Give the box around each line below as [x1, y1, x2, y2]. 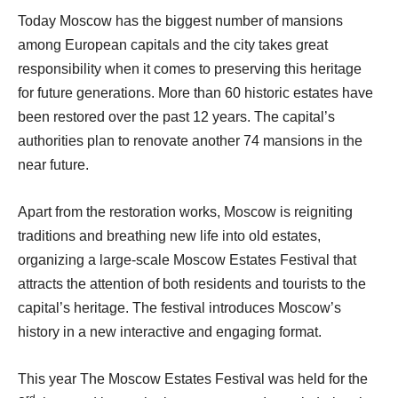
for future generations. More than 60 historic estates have [18, 85, 373, 101]
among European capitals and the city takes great [18, 37, 328, 53]
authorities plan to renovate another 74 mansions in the [18, 133, 362, 149]
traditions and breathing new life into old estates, [18, 228, 321, 244]
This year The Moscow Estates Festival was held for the [18, 371, 368, 387]
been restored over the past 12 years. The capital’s [18, 109, 335, 125]
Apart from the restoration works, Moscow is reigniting [18, 204, 353, 220]
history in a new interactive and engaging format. [18, 324, 322, 340]
